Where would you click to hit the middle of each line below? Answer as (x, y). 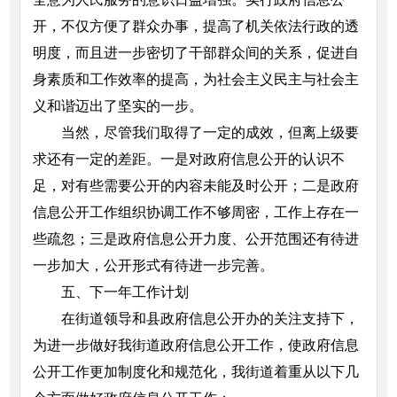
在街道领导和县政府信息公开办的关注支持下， (210, 319)
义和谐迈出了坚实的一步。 (117, 106)
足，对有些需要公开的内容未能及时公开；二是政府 (195, 186)
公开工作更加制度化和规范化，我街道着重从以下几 (195, 372)
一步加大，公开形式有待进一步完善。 (153, 266)
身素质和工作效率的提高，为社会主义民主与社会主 (195, 80)
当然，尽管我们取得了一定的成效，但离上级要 (210, 133)
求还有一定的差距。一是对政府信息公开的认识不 (188, 160)
